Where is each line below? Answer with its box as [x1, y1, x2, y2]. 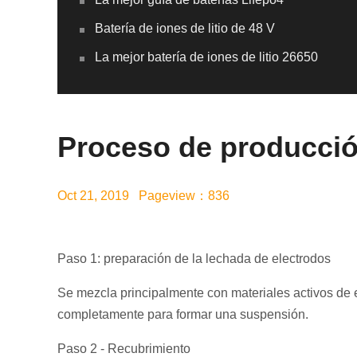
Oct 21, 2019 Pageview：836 [57, 189, 229, 202]
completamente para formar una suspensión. [57, 308, 308, 321]
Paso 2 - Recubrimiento [57, 342, 190, 355]
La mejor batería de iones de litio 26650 [95, 50, 318, 64]
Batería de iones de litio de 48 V [95, 22, 275, 35]
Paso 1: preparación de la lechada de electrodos [57, 252, 331, 265]
